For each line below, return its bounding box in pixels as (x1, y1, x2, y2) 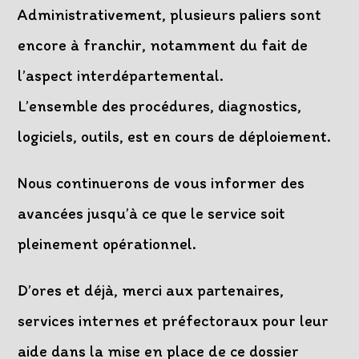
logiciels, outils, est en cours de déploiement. (18, 127, 332, 147)
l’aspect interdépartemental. (18, 66, 224, 86)
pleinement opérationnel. (18, 234, 197, 254)
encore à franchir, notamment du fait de (18, 35, 309, 55)
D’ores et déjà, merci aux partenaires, (18, 280, 284, 301)
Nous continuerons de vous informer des (18, 173, 305, 193)
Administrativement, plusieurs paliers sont (18, 5, 322, 25)
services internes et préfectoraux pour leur (18, 311, 329, 331)
